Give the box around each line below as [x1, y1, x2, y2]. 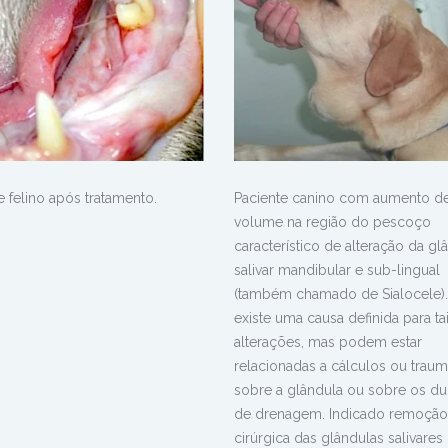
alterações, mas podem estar [233, 334, 422, 351]
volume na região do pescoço [233, 214, 431, 231]
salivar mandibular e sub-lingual [233, 262, 440, 279]
